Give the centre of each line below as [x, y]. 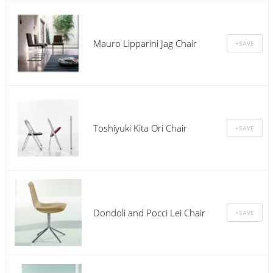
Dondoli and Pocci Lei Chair [149, 212]
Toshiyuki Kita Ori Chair [140, 128]
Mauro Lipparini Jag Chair [145, 43]
